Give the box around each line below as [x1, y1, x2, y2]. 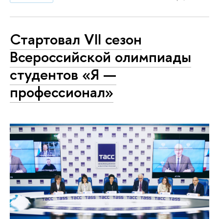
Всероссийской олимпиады [10, 46, 191, 67]
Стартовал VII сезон [10, 28, 142, 49]
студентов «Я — [10, 64, 116, 85]
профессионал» [10, 81, 113, 102]
